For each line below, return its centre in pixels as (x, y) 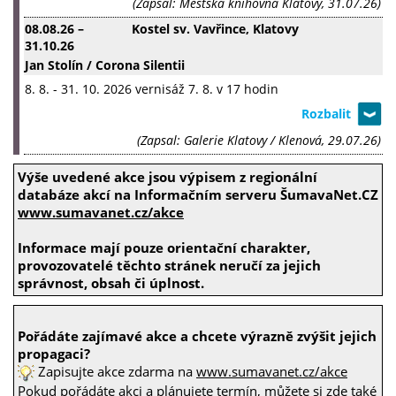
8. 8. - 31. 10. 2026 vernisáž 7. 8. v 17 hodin (152, 89)
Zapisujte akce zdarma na (115, 372)
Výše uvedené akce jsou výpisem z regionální (168, 177)
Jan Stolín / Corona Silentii (105, 65)
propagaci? (54, 354)
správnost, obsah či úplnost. (111, 283)
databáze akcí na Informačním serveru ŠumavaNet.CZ (198, 195)
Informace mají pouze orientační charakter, (164, 248)
